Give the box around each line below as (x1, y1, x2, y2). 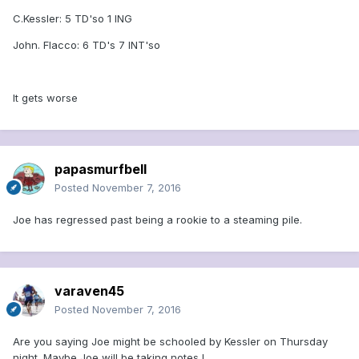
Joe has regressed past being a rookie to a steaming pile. (13, 213, 302, 227)
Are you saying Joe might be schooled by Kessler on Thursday (13, 335, 328, 349)
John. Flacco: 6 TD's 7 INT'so (13, 38, 160, 52)
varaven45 (54, 283, 124, 300)
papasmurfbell (54, 161, 147, 178)
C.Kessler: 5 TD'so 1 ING (13, 12, 132, 26)
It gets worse (13, 91, 78, 105)
